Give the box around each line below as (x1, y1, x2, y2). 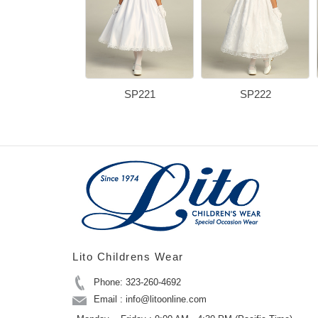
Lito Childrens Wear (72, 250, 184, 263)
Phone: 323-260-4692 (94, 276, 181, 287)
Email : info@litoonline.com (94, 293, 207, 305)
